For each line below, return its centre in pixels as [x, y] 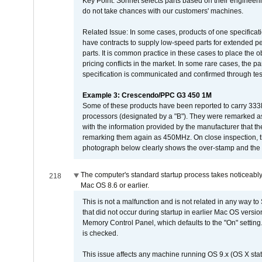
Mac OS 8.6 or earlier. [115, 185]
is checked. [100, 233]
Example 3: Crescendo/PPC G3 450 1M [147, 95]
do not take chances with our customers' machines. [163, 11]
